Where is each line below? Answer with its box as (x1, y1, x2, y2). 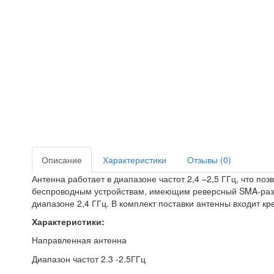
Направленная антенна (32, 234, 127, 246)
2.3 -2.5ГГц (101, 253, 146, 265)
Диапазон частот (32, 253, 101, 265)
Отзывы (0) (187, 154, 231, 166)
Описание (42, 154, 82, 166)
